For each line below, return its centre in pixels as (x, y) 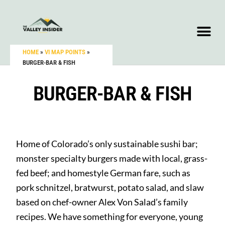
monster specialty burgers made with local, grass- (112, 158)
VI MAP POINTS (65, 52)
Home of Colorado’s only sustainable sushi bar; (107, 144)
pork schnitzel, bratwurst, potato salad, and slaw (110, 188)
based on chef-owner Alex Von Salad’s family (102, 202)
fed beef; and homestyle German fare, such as (103, 173)
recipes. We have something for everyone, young (110, 217)
